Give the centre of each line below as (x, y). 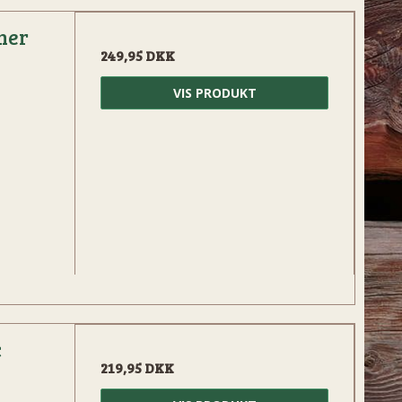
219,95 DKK (138, 367)
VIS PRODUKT (214, 93)
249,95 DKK (138, 56)
